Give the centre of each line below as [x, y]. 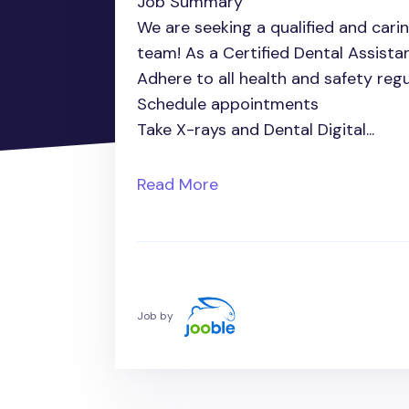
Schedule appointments [228, 105]
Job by [155, 316]
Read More [178, 185]
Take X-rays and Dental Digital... [258, 130]
